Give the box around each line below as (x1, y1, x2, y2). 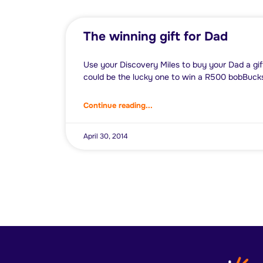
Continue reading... (83, 100, 153, 110)
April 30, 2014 (83, 131, 128, 141)
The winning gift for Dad (83, 29, 228, 44)
